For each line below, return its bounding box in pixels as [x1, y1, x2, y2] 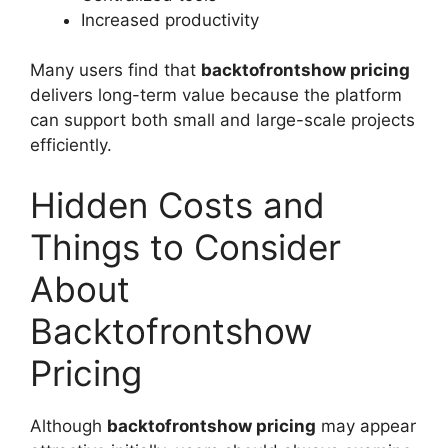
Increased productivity [81, 9, 259, 30]
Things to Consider [30, 225, 341, 268]
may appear [316, 415, 416, 436]
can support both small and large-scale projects [30, 110, 415, 131]
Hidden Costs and [30, 183, 325, 226]
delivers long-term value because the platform [30, 85, 402, 106]
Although [30, 415, 107, 436]
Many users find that [30, 60, 201, 81]
